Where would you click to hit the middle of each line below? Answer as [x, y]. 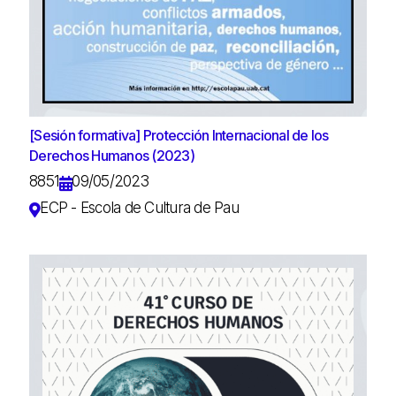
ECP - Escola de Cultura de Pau [139, 207]
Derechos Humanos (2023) [112, 155]
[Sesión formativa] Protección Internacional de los [179, 135]
